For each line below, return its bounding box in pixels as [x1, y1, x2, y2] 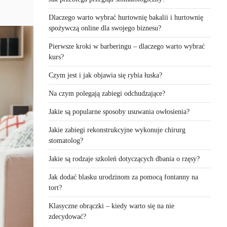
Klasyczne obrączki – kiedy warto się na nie [49, 202, 174, 210]
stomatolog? [49, 136, 83, 144]
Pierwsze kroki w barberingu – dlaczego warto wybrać [49, 42, 205, 50]
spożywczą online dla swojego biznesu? [49, 24, 161, 32]
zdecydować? [49, 212, 86, 220]
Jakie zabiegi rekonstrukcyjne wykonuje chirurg [49, 126, 185, 134]
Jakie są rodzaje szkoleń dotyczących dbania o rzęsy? [49, 155, 200, 163]
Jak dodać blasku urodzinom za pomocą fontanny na [49, 173, 198, 181]
